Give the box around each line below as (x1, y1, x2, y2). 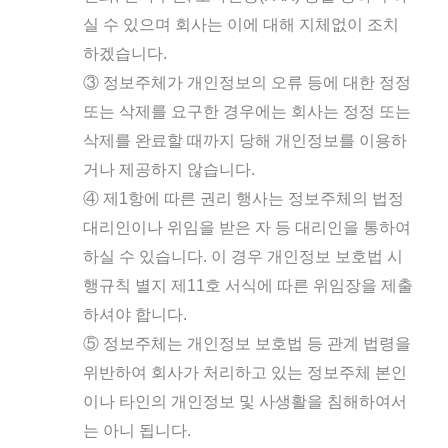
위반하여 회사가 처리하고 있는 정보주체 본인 (82, 364, 407, 381)
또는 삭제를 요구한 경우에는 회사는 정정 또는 (82, 103, 411, 120)
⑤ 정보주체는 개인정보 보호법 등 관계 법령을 (82, 335, 411, 352)
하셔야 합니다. (82, 306, 187, 323)
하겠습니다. (82, 45, 167, 62)
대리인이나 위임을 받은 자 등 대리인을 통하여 (82, 219, 411, 236)
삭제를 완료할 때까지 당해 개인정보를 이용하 (82, 132, 407, 149)
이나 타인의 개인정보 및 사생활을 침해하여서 (82, 393, 407, 410)
